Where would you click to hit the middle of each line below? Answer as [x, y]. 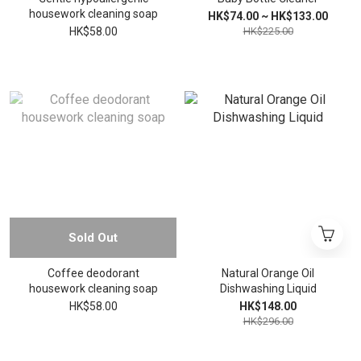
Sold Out [93, 238]
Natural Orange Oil [268, 273]
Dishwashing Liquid [268, 288]
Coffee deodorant [93, 273]
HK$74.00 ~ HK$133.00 [268, 16]
